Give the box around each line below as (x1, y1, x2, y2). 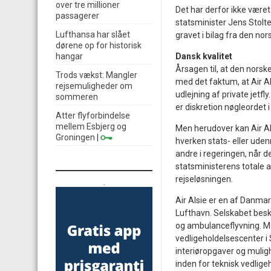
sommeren (56, 92, 98, 102)
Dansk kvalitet (175, 51, 232, 61)
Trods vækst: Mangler (56, 70, 137, 80)
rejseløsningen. (175, 174, 233, 184)
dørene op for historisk (56, 41, 142, 50)
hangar (56, 51, 83, 61)
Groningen (56, 132, 95, 142)
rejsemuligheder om (56, 81, 132, 91)
